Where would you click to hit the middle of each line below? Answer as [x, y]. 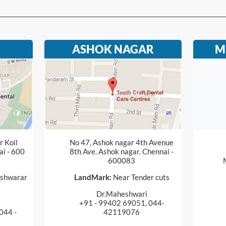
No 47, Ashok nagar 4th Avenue [122, 142]
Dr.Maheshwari [122, 193]
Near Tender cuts [140, 177]
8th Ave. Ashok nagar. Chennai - [122, 151]
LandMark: [93, 177]
